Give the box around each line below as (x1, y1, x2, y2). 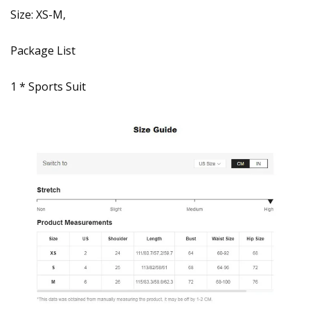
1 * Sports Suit (10, 78, 86, 94)
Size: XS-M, (10, 6, 66, 22)
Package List (10, 42, 75, 58)
